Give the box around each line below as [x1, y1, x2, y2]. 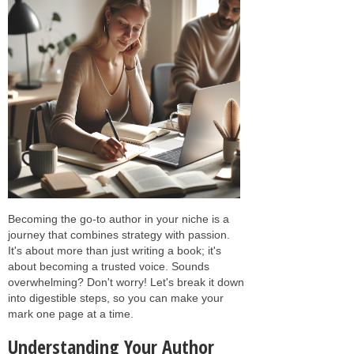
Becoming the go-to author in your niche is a [8, 212, 229, 225]
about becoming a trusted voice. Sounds [8, 259, 209, 273]
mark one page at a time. [8, 307, 134, 320]
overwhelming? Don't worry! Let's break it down [8, 275, 244, 288]
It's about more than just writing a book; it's [8, 243, 221, 257]
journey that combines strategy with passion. [8, 228, 230, 241]
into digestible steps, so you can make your [8, 291, 224, 304]
